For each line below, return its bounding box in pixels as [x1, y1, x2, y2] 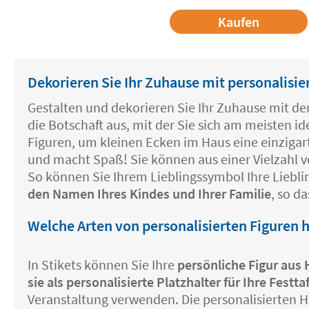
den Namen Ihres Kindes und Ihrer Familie [28, 185, 271, 203]
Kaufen [217, 13, 259, 31]
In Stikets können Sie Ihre [28, 256, 177, 274]
